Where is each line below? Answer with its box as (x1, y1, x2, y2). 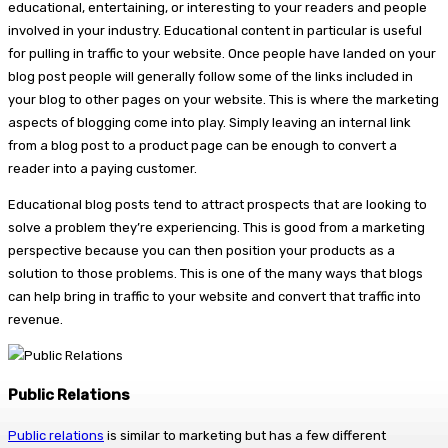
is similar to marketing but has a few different (104, 428, 386, 444)
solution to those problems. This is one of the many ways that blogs (8, 266, 423, 282)
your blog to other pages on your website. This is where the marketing (8, 92, 439, 108)
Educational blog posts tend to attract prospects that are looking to (8, 197, 427, 213)
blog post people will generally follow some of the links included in (8, 69, 413, 85)
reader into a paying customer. (8, 161, 197, 177)
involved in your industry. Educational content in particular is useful (8, 23, 422, 39)
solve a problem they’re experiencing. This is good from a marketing (8, 220, 425, 236)
